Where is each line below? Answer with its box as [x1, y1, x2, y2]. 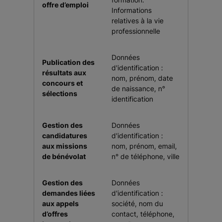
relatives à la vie [111, 16, 164, 25]
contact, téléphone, [111, 210, 174, 218]
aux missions [42, 142, 87, 150]
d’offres [42, 210, 68, 218]
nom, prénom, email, [111, 142, 177, 150]
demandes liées [42, 189, 95, 197]
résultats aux [42, 68, 86, 77]
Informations [111, 6, 152, 14]
